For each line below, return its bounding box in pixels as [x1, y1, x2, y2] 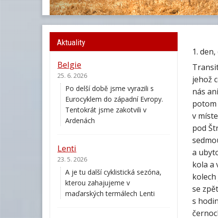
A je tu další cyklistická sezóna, [65, 167, 162, 177]
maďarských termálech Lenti [65, 189, 155, 199]
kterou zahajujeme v [65, 178, 130, 188]
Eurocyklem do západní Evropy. [65, 94, 163, 104]
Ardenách [65, 116, 95, 126]
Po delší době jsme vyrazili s [65, 84, 154, 93]
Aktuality [57, 37, 85, 47]
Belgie [57, 59, 81, 70]
